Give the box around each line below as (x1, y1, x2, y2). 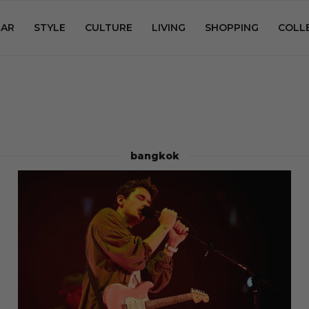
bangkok (130, 150, 179, 162)
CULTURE (85, 21, 132, 34)
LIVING (152, 21, 186, 34)
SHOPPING (205, 21, 259, 34)
